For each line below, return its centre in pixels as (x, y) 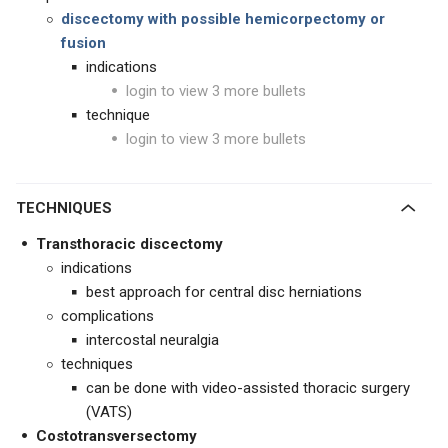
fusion (83, 43)
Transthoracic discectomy (129, 244)
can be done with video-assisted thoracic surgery (248, 388)
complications (107, 316)
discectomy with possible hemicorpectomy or (223, 19)
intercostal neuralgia (152, 340)
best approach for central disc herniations (224, 292)
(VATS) (109, 412)
